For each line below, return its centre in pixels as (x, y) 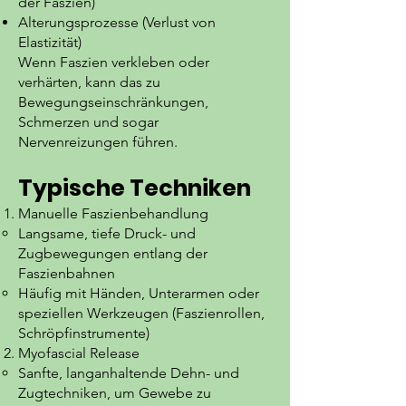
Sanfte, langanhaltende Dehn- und (129, 373)
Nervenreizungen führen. (98, 142)
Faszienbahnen (67, 273)
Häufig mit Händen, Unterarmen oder (139, 293)
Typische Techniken (135, 188)
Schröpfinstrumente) (84, 333)
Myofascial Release (79, 353)
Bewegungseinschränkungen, (113, 102)
